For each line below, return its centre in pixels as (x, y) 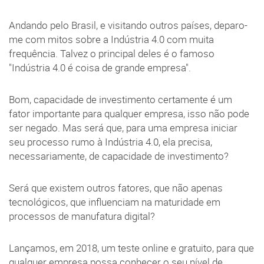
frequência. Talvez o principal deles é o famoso (112, 53)
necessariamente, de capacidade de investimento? (119, 156)
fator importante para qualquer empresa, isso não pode (129, 113)
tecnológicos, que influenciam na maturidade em (115, 202)
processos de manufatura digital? (82, 216)
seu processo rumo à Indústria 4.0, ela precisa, (110, 142)
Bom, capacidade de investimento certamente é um (121, 99)
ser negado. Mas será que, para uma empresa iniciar (123, 128)
